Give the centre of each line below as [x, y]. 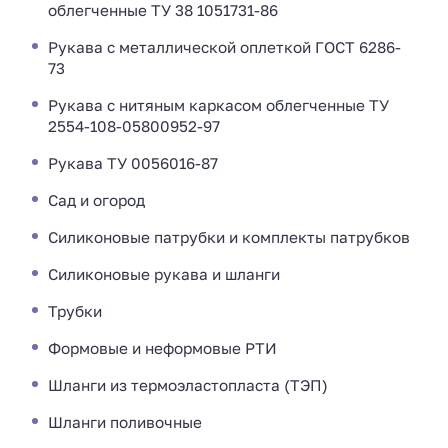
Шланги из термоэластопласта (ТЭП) [188, 384]
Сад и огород [96, 199]
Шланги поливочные [125, 421]
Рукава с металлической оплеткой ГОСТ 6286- [224, 46]
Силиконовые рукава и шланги [164, 273]
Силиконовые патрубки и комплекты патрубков [229, 236]
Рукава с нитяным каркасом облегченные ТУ [218, 104]
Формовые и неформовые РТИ [162, 347]
